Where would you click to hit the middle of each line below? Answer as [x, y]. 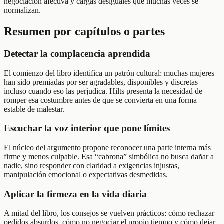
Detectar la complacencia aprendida [77, 53]
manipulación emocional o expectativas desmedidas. [86, 174]
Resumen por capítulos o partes [84, 31]
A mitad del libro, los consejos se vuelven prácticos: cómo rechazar [109, 213]
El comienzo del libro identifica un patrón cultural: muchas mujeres [109, 73]
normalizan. [22, 10]
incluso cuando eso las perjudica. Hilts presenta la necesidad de [103, 91]
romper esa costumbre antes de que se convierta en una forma [100, 100]
